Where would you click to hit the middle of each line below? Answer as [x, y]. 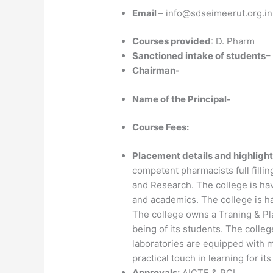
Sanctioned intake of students [199, 56]
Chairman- [156, 71]
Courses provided [172, 41]
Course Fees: [161, 127]
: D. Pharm [233, 41]
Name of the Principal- [182, 99]
